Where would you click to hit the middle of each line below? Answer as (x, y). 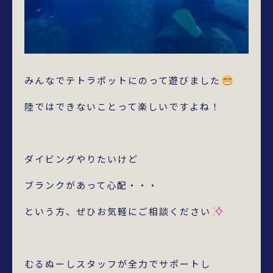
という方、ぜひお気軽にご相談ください (118, 211)
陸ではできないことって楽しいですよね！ (122, 106)
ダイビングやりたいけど (81, 159)
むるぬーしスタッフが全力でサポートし (118, 264)
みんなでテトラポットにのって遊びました (122, 80)
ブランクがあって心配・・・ (91, 185)
